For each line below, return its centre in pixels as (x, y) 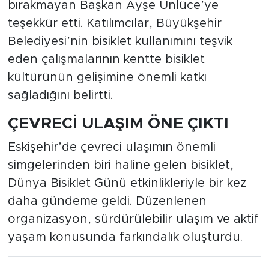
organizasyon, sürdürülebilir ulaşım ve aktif (133, 219)
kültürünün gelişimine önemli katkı (107, 77)
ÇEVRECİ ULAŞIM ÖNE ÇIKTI (118, 123)
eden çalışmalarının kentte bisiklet (106, 59)
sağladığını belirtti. (60, 95)
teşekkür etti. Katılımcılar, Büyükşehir (114, 23)
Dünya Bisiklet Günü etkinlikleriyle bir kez (127, 183)
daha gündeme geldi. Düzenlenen (107, 201)
